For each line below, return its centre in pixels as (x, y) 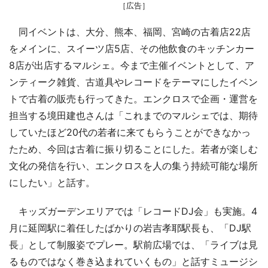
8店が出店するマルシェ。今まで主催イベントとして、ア (132, 65)
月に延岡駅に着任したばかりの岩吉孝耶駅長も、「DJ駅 (130, 228)
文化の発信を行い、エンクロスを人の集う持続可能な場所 (133, 165)
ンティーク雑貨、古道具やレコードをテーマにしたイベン (133, 82)
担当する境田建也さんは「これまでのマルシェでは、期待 (133, 115)
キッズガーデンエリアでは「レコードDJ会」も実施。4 (133, 211)
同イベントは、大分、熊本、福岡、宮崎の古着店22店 (130, 31)
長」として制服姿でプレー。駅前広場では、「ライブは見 (133, 244)
